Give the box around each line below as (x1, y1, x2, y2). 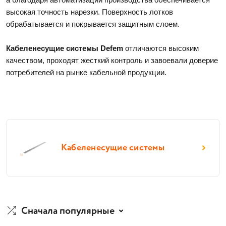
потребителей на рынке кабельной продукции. (6, 68, 168, 77)
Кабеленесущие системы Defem (6, 44, 123, 52)
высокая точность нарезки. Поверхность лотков (6, 8, 173, 16)
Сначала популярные (21, 204, 115, 218)
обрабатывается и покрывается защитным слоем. (6, 20, 182, 28)
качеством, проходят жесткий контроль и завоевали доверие (6, 56, 218, 65)
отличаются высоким (123, 44, 199, 52)
